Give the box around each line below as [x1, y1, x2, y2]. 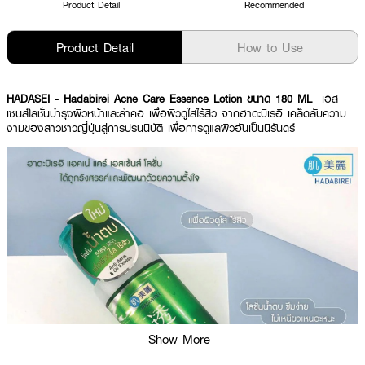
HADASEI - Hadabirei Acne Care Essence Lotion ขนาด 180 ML [7, 91, 317, 106]
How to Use [237, 39, 303, 55]
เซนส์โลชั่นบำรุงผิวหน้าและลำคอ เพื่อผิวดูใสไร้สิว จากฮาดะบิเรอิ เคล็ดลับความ [7, 106, 346, 121]
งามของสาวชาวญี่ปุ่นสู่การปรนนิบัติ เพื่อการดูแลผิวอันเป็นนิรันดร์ [7, 121, 295, 135]
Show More [148, 331, 210, 347]
